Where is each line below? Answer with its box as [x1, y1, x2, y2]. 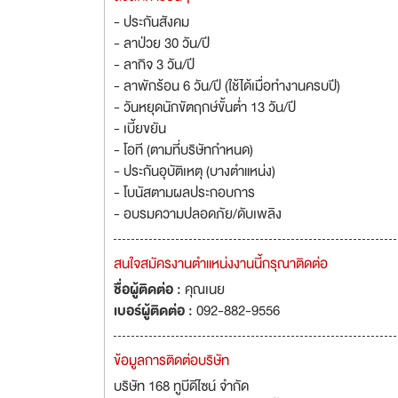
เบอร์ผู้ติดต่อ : [114, 299, 196, 322]
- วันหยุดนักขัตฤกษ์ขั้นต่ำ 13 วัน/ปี [114, 96, 296, 119]
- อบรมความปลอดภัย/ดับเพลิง [114, 203, 282, 226]
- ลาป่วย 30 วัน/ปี [114, 32, 210, 55]
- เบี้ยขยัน [114, 117, 166, 140]
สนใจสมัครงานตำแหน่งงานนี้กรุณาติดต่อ [114, 252, 328, 275]
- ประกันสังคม [114, 11, 189, 34]
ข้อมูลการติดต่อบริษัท [114, 349, 229, 372]
